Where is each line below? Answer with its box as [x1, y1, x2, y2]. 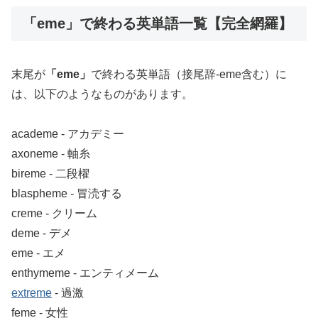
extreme [11, 287, 52, 300]
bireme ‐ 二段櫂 [11, 168, 89, 180]
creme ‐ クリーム [11, 207, 97, 220]
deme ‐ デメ [11, 227, 72, 240]
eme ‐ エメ [11, 247, 65, 260]
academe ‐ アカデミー [11, 128, 124, 141]
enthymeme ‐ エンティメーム [11, 267, 159, 280]
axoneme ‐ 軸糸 [11, 148, 90, 160]
